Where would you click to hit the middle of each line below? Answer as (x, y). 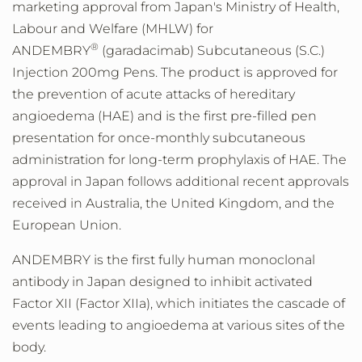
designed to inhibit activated (219, 282)
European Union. (67, 225)
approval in (49, 181)
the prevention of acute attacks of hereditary (154, 94)
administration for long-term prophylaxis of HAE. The (179, 160)
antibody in (50, 282)
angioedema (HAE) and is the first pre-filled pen (164, 116)
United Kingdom (225, 203)
